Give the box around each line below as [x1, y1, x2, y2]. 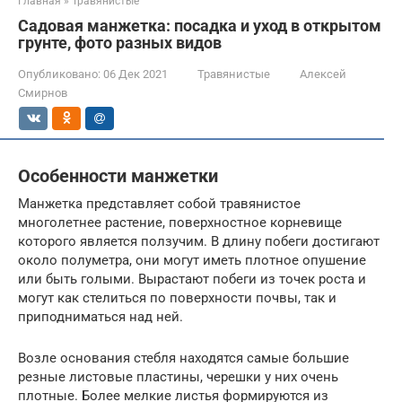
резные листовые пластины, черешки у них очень [18, 368, 338, 385]
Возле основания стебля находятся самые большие [18, 349, 349, 366]
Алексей [300, 67, 346, 81]
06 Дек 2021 [103, 67, 168, 81]
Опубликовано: [18, 67, 100, 81]
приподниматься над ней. [18, 308, 183, 325]
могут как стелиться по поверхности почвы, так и [18, 289, 336, 306]
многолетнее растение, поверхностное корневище [18, 214, 342, 231]
